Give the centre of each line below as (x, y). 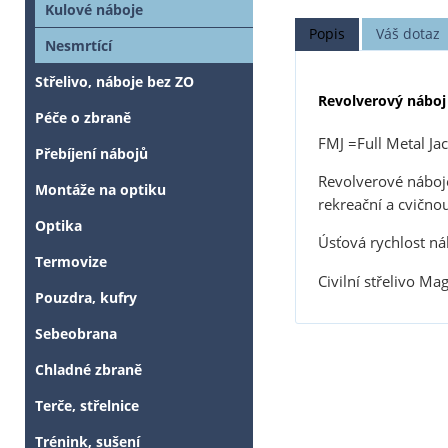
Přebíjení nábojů (91, 154)
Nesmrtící (78, 46)
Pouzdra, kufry (86, 298)
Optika (58, 226)
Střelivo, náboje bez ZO (114, 82)
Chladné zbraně (88, 370)
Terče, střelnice (87, 406)
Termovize (71, 262)
